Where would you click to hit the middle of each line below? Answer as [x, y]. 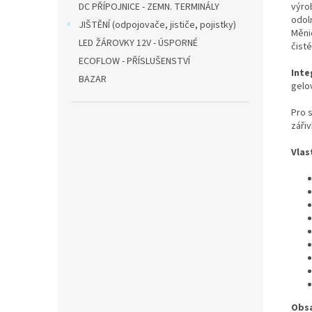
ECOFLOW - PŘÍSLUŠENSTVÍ [134, 61]
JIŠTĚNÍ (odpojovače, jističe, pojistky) [157, 25]
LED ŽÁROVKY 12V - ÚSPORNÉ [138, 43]
